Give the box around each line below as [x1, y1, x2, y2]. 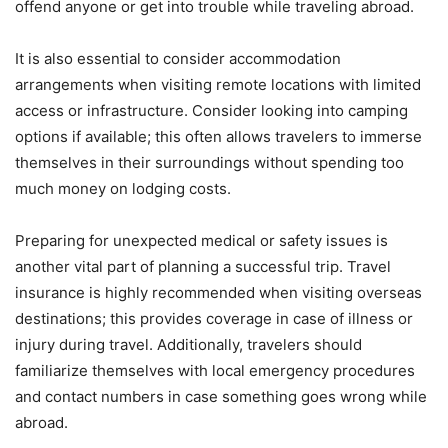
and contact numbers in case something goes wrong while [15, 386, 427, 406]
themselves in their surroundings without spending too [15, 152, 404, 172]
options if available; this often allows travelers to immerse [15, 126, 422, 146]
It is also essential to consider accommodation [15, 48, 341, 68]
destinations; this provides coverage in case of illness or [15, 308, 413, 328]
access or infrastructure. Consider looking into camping [15, 100, 408, 120]
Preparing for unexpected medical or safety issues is [15, 230, 388, 250]
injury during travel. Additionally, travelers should [15, 334, 362, 354]
